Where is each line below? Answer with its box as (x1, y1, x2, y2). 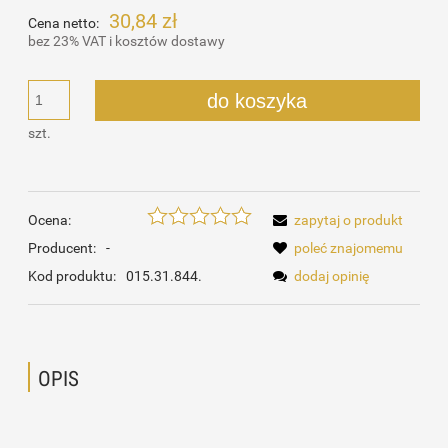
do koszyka (207, 89, 308, 112)
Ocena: (28, 211, 71, 228)
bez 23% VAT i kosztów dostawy (28, 32, 225, 49)
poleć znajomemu (294, 239, 403, 256)
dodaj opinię (294, 267, 369, 284)
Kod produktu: (28, 267, 116, 284)
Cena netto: (28, 14, 99, 31)
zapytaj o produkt (294, 211, 403, 228)
